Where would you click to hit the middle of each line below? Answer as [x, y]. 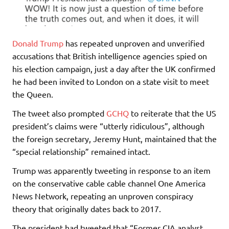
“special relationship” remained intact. [81, 152]
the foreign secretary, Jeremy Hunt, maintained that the [114, 139]
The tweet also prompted [59, 113]
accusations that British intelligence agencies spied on [110, 56]
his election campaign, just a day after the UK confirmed [114, 69]
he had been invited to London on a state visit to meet [111, 82]
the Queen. [33, 94]
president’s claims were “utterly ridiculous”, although [108, 126]
